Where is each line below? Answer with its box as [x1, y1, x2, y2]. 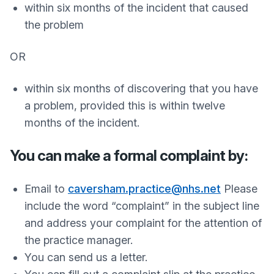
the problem [24, 18, 84, 31]
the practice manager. [24, 234, 133, 246]
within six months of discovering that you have [24, 82, 258, 95]
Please [221, 182, 257, 195]
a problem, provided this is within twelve [24, 99, 225, 112]
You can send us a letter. [24, 251, 147, 264]
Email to [24, 182, 68, 195]
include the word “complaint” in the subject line [24, 199, 259, 212]
